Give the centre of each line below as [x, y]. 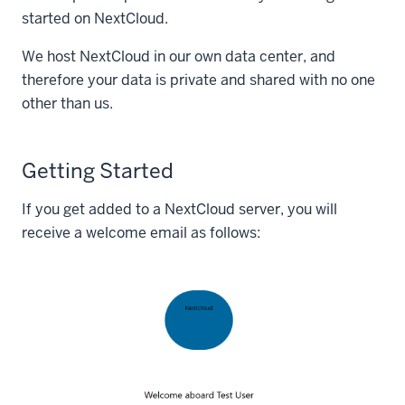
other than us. [69, 104]
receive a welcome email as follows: [141, 233]
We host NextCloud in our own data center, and [179, 57]
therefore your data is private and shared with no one [198, 80]
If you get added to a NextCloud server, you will [179, 210]
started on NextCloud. [95, 19]
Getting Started [98, 171]
